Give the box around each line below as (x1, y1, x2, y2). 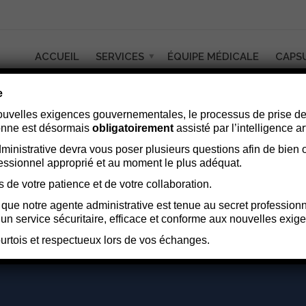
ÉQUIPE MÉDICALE (167, 50, 259, 63)
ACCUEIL (35, 50, 79, 63)
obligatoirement (92, 122, 173, 134)
